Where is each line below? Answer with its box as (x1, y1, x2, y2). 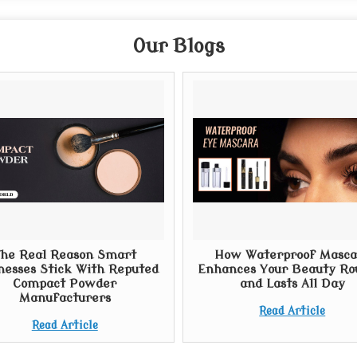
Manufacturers (18, 291, 111, 305)
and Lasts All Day (239, 277, 345, 291)
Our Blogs (132, 36, 225, 57)
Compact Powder (13, 277, 117, 291)
